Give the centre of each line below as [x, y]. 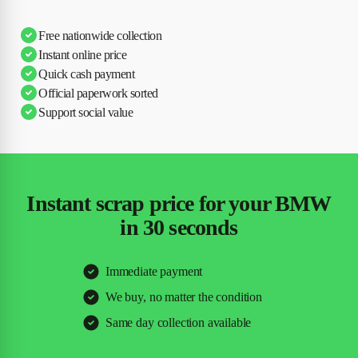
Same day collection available [178, 323]
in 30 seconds [179, 228]
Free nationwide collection [100, 35]
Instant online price [83, 54]
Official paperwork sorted [98, 93]
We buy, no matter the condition [184, 297]
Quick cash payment [87, 74]
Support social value [86, 112]
